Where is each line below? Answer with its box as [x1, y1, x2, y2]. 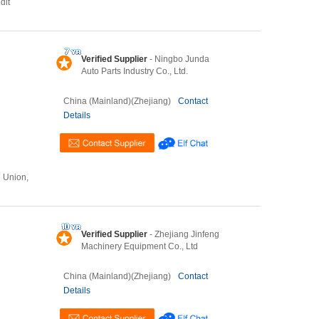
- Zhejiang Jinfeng [147, 229, 219, 239]
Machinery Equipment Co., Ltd [81, 241, 198, 251]
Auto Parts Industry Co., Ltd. [81, 66, 188, 76]
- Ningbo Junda [147, 54, 209, 64]
